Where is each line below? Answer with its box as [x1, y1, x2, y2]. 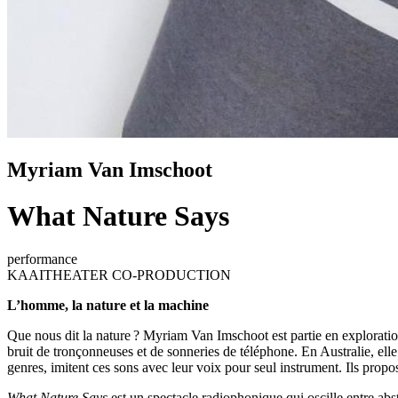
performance [7, 251, 77, 267]
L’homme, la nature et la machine [7, 298, 209, 314]
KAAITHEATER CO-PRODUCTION [7, 267, 231, 283]
